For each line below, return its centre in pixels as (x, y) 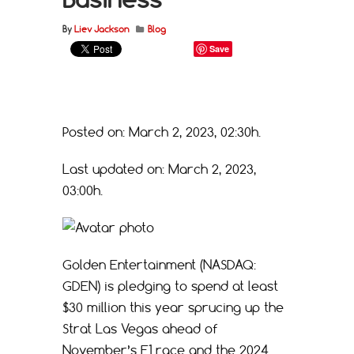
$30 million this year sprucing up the (173, 307)
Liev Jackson (102, 29)
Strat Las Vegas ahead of (140, 328)
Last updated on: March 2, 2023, (159, 169)
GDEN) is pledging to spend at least (170, 286)
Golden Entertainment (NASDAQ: (159, 264)
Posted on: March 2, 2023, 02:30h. (164, 132)
